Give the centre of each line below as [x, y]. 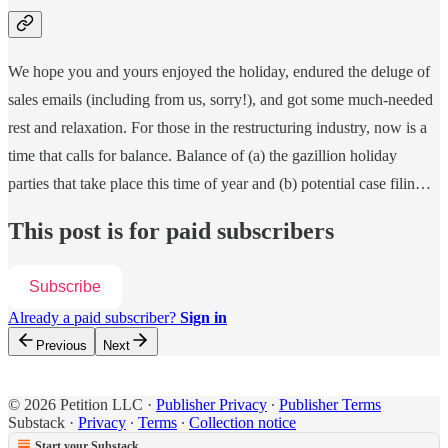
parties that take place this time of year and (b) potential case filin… [219, 184]
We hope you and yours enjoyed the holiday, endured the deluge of [219, 72]
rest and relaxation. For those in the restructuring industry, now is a [217, 128]
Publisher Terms [330, 405]
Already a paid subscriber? [94, 318]
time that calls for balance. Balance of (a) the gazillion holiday [202, 156]
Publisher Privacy [211, 405]
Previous [61, 346]
